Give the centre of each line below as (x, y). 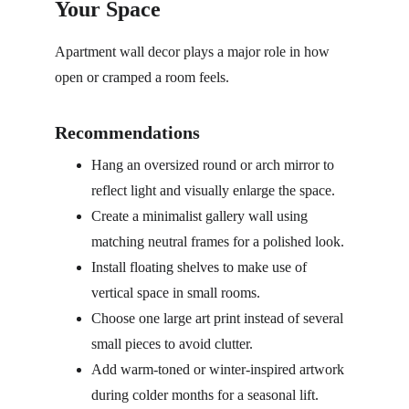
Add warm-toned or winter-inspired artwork (220, 369)
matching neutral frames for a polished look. (218, 241)
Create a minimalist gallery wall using (201, 216)
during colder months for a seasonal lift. (205, 395)
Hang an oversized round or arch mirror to (215, 165)
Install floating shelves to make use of (201, 267)
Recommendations (127, 132)
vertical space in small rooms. (176, 293)
